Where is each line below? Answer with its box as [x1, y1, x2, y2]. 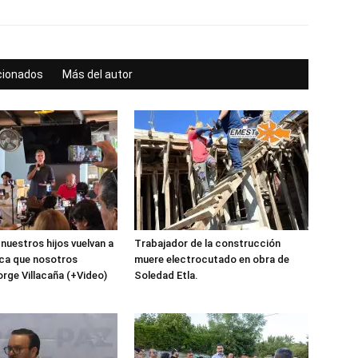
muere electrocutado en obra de [134, 253, 289, 265]
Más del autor [62, 68, 133, 81]
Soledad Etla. [134, 269, 198, 281]
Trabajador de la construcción [134, 237, 280, 249]
